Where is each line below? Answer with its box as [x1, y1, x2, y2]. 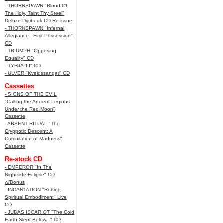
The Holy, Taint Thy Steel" [5, 10, 64, 16]
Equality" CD [5, 55, 34, 61]
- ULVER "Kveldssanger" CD [5, 70, 70, 76]
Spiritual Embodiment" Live [5, 194, 67, 200]
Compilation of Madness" [5, 136, 62, 141]
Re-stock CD [5, 155, 42, 163]
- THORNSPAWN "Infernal [5, 25, 64, 31]
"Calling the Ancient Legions [5, 99, 70, 104]
